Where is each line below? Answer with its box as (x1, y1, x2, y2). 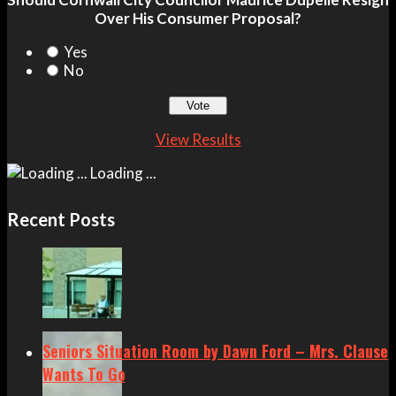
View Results (155, 129, 241, 148)
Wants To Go (42, 362, 126, 385)
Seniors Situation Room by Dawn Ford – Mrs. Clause (42, 339, 388, 362)
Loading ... (88, 163, 156, 182)
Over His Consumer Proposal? (95, 8, 301, 27)
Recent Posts (7, 208, 115, 230)
